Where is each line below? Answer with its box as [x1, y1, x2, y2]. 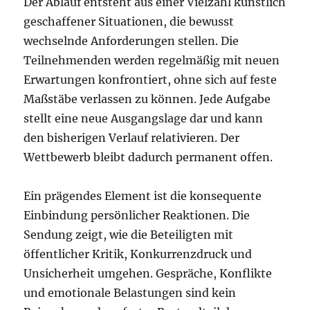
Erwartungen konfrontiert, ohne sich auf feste [24, 73, 277, 86]
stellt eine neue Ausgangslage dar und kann [24, 111, 264, 125]
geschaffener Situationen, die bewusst [24, 15, 235, 28]
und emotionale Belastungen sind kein [24, 286, 237, 300]
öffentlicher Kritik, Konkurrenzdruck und [24, 247, 253, 261]
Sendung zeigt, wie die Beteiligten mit [24, 228, 234, 241]
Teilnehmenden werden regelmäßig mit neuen [24, 53, 280, 67]
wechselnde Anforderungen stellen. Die [24, 34, 239, 48]
